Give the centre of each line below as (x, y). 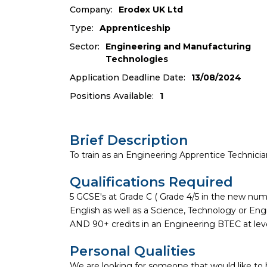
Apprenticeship (135, 28)
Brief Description (129, 140)
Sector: (85, 46)
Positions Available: (112, 96)
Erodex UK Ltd (151, 10)
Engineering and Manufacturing (178, 46)
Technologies (137, 59)
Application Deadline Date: (128, 77)
